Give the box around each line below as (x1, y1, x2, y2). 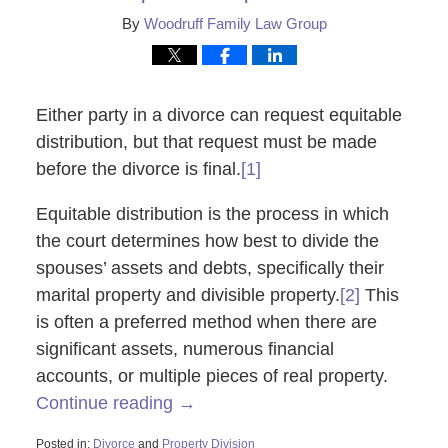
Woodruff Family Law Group (143, 15, 327, 33)
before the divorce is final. (35, 158, 241, 179)
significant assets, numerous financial (35, 338, 334, 359)
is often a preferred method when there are (35, 311, 377, 332)
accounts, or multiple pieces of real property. (35, 365, 388, 386)
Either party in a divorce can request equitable (35, 104, 402, 125)
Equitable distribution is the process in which (35, 203, 389, 224)
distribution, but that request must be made (35, 131, 377, 152)
